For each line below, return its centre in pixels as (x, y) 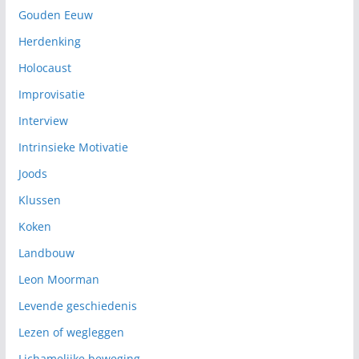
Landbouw (46, 252)
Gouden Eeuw (55, 14)
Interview (43, 120)
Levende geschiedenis (77, 305)
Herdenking (49, 41)
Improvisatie (51, 94)
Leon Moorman (58, 279)
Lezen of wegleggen (71, 332)
